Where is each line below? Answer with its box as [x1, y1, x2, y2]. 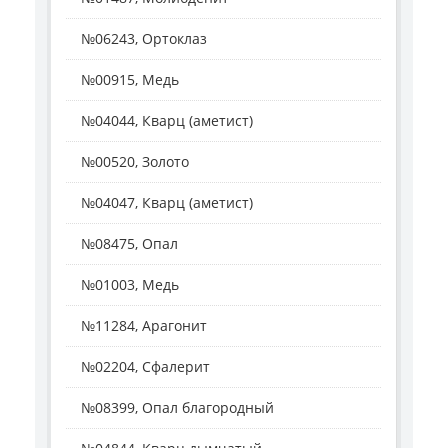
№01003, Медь [81, 275, 179, 295]
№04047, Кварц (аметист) [81, 193, 253, 213]
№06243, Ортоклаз [81, 29, 207, 49]
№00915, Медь [81, 70, 179, 90]
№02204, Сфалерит [81, 357, 210, 377]
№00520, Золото [81, 152, 189, 172]
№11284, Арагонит [81, 316, 207, 336]
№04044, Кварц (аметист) [81, 111, 253, 131]
